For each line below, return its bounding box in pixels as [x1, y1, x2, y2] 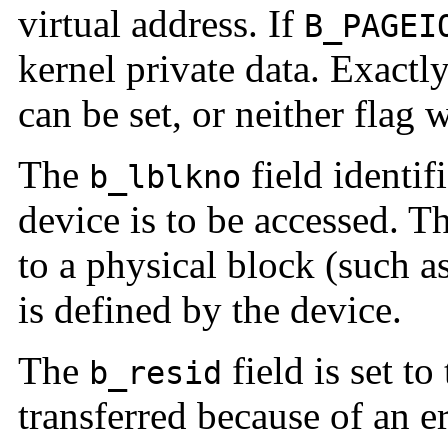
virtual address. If [18, 2, 304, 46]
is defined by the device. [18, 288, 402, 332]
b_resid [89, 355, 222, 392]
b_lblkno [89, 159, 241, 196]
